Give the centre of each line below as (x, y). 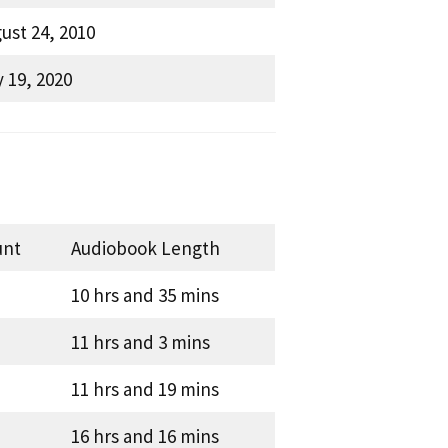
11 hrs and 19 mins (144, 388)
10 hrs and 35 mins (144, 294)
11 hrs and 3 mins (140, 341)
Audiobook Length (145, 247)
